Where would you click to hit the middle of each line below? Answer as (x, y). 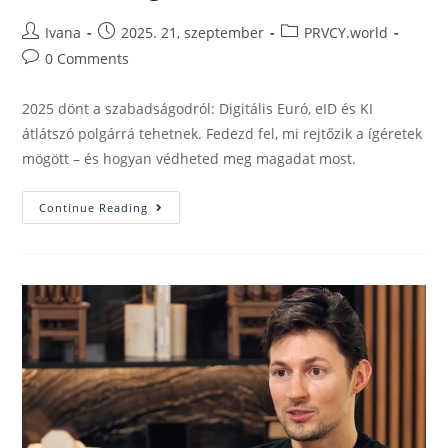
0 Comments (87, 59)
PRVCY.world (346, 33)
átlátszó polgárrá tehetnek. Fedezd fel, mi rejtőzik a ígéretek (222, 134)
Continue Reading (94, 208)
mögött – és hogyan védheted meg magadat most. (189, 159)
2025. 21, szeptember (193, 33)
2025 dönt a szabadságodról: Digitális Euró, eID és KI (198, 109)
